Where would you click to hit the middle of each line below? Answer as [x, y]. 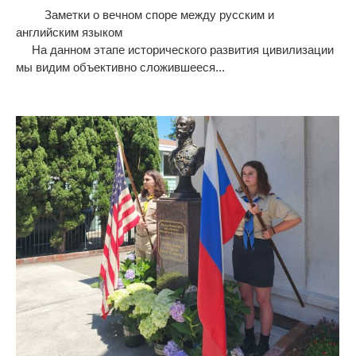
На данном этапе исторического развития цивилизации [174, 49]
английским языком [170, 32]
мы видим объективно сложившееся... [120, 67]
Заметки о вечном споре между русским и [145, 14]
